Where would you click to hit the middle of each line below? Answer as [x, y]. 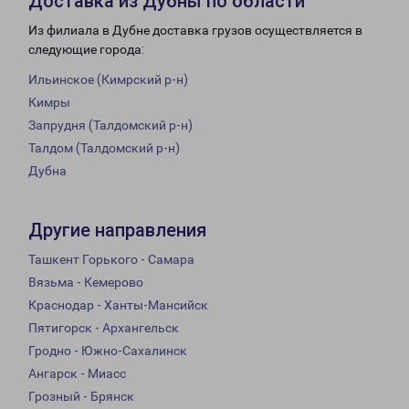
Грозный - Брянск [81, 397]
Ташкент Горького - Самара [111, 260]
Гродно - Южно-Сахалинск [108, 351]
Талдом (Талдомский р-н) [104, 148]
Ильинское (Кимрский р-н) [108, 80]
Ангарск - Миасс [77, 374]
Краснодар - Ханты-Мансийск [118, 305]
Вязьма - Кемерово [86, 283]
